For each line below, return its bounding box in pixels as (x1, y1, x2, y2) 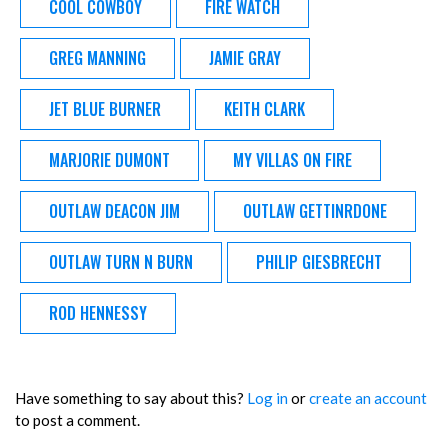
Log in (247, 388, 288, 407)
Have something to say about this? (15, 388, 247, 407)
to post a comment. (15, 410, 140, 429)
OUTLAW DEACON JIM (49, 199, 180, 224)
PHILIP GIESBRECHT (256, 250, 382, 275)
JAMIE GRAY (209, 46, 281, 71)
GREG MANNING (49, 46, 146, 71)
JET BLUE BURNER (49, 97, 161, 122)
